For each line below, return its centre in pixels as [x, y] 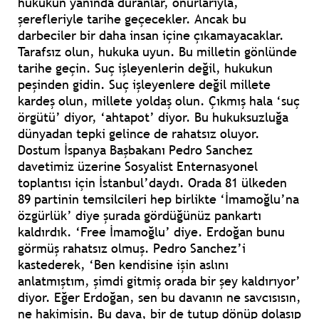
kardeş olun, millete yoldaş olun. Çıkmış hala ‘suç [159, 101]
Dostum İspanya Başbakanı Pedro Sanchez [135, 150]
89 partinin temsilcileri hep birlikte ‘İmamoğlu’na [158, 199]
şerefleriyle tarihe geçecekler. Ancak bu [132, 19]
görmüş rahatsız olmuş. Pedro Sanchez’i [132, 249]
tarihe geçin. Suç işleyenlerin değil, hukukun [145, 68]
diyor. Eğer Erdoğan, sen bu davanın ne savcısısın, [159, 298]
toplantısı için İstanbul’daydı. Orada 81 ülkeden [152, 183]
